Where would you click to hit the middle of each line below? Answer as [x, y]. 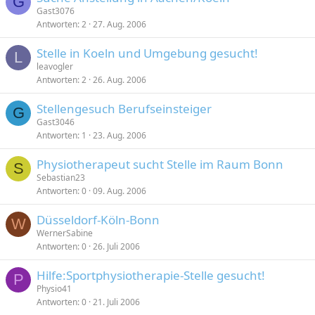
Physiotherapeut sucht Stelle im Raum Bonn [160, 164]
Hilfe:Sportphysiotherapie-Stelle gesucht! [151, 275]
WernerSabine [65, 233]
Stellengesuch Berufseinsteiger [124, 109]
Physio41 [54, 289]
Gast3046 [56, 122]
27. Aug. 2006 [120, 24]
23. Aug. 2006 [120, 135]
